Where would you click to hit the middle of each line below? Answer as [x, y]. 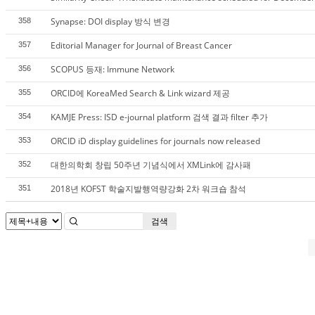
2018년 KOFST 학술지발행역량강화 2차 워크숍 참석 [148, 189]
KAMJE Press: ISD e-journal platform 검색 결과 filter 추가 [159, 117]
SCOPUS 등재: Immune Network [112, 69]
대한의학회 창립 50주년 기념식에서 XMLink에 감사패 [151, 165]
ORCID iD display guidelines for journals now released [155, 141]
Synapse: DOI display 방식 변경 [110, 21]
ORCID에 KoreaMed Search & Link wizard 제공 [140, 93]
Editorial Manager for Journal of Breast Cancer [141, 45]
